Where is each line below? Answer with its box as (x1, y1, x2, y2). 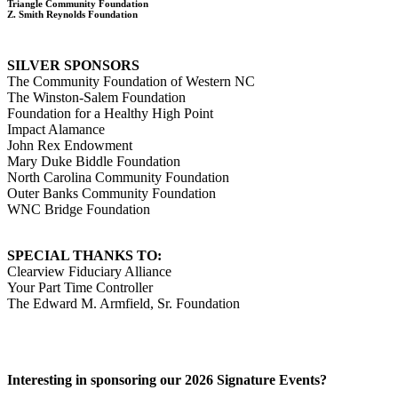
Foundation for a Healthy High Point (7, 105, 213, 121)
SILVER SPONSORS (7, 57, 143, 73)
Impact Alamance (7, 121, 105, 137)
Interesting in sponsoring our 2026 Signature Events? (7, 371, 330, 387)
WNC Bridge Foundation (7, 201, 150, 217)
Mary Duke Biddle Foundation (7, 153, 180, 169)
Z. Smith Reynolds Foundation (7, 8, 138, 20)
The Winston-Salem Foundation (7, 89, 186, 105)
